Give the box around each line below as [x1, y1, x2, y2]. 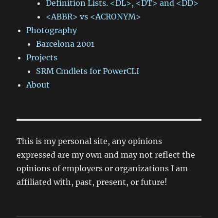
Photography [26, 25, 77, 35]
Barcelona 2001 [36, 39, 95, 49]
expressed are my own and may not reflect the [17, 150, 196, 160]
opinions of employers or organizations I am [17, 163, 188, 173]
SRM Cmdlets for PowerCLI [36, 66, 140, 76]
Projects [26, 53, 58, 62]
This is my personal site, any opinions [17, 136, 163, 146]
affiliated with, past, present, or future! [17, 177, 168, 187]
